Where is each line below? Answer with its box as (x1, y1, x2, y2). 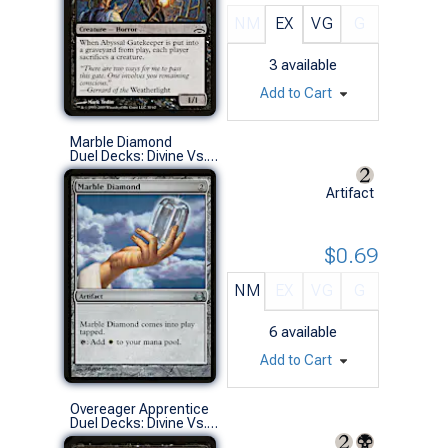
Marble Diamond (70, 133, 172, 150)
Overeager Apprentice (70, 400, 209, 417)
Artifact (326, 184, 374, 201)
